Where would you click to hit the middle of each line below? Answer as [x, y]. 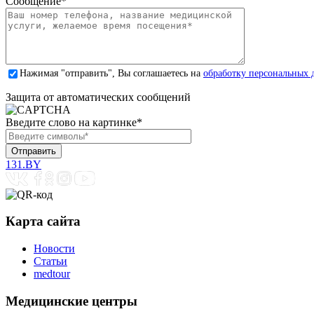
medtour [52, 274]
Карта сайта [43, 221]
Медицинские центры [71, 301]
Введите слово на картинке [71, 122]
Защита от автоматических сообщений [98, 97]
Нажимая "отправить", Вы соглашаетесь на [111, 74]
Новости [54, 249]
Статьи [50, 261]
